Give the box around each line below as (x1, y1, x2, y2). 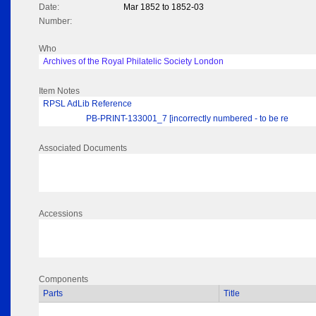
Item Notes (39, 86, 80, 97)
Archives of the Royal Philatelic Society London (43, 56, 224, 67)
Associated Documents (39, 143, 127, 154)
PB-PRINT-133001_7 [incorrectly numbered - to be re (86, 114, 288, 124)
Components (39, 274, 88, 285)
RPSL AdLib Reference (43, 99, 132, 109)
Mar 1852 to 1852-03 (123, 2, 204, 13)
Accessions (39, 209, 83, 219)
